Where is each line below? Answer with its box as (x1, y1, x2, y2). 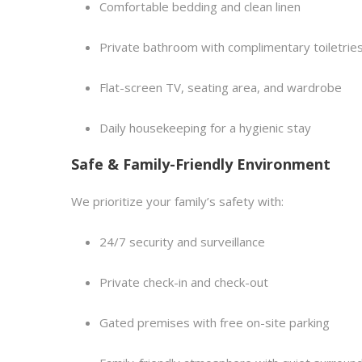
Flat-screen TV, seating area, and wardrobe (99, 79, 342, 95)
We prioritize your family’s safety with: (71, 193, 284, 209)
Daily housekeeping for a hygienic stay (99, 120, 311, 136)
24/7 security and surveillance (99, 234, 265, 250)
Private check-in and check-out (99, 274, 268, 290)
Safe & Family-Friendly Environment (71, 154, 330, 174)
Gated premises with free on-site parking (99, 314, 330, 330)
